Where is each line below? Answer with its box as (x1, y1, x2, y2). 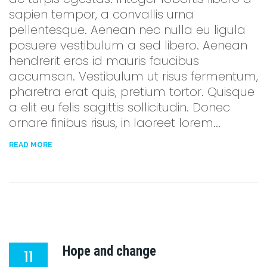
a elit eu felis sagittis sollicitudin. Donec (9, 98, 230, 116)
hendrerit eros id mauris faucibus (9, 52, 199, 69)
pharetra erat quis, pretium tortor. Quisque (9, 83, 254, 100)
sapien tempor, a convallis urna (9, 5, 194, 23)
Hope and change (63, 243, 156, 259)
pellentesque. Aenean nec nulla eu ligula (9, 21, 246, 38)
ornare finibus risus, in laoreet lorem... (9, 114, 221, 131)
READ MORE (9, 140, 52, 149)
